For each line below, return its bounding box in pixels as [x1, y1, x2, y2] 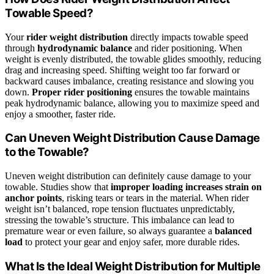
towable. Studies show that [5, 182, 111, 193]
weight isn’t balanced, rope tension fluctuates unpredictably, [5, 204, 235, 215]
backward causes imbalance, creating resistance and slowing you [5, 75, 254, 86]
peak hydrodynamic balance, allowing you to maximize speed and [5, 97, 259, 108]
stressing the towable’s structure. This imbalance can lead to [5, 215, 234, 226]
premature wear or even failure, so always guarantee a [5, 226, 215, 237]
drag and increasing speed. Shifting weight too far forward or [5, 64, 240, 75]
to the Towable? [5, 145, 89, 160]
